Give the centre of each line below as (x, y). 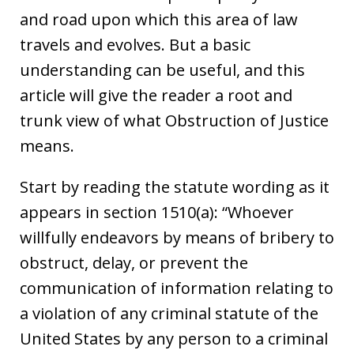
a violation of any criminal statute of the (169, 313)
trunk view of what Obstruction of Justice (174, 120)
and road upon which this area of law (159, 19)
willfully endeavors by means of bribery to (177, 237)
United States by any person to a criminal (174, 338)
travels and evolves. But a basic (135, 44)
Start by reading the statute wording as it (175, 186)
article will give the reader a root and (156, 95)
